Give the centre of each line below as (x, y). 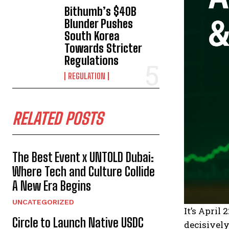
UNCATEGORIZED (43, 202)
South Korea (92, 36)
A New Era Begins (52, 186)
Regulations (92, 61)
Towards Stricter (104, 49)
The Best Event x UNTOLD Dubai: (83, 157)
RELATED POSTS (58, 119)
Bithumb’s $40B (101, 12)
